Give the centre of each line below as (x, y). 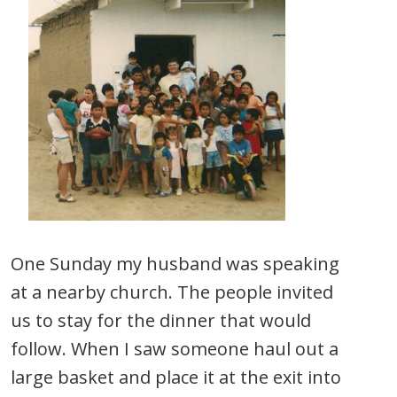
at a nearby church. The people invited (172, 292)
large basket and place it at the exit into (176, 377)
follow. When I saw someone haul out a (175, 349)
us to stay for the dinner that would (161, 320)
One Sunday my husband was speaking (175, 264)
